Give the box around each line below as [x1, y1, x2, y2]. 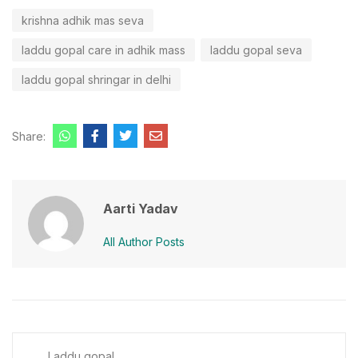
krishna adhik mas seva [22, 13, 144, 27]
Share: [12, 129, 46, 143]
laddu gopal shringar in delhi [22, 72, 171, 86]
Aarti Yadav [103, 200, 178, 217]
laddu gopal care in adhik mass [22, 42, 185, 57]
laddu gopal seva [210, 42, 302, 57]
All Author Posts [103, 234, 185, 249]
